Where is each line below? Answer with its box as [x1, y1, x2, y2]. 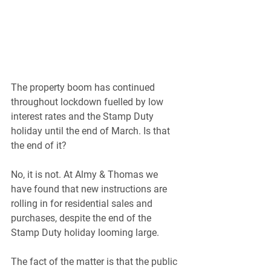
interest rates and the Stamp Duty [11, 111, 156, 123]
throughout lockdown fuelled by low [11, 96, 166, 108]
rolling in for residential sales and [11, 198, 155, 210]
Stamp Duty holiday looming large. [11, 227, 159, 239]
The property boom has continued [11, 82, 157, 94]
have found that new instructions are [11, 183, 169, 195]
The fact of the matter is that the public [11, 256, 180, 268]
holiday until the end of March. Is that [11, 125, 172, 137]
